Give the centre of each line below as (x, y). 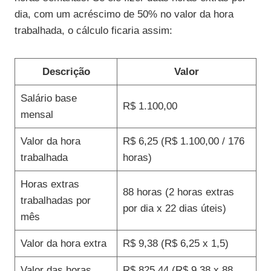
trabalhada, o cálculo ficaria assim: (93, 31)
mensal (37, 115)
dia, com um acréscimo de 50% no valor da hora (124, 15)
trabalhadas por (55, 201)
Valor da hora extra (63, 244)
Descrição (66, 72)
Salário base (48, 99)
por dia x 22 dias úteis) (174, 209)
